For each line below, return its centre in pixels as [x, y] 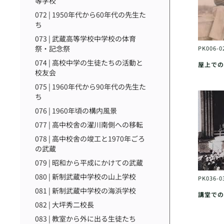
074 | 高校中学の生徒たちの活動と [89, 62]
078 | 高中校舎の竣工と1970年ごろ [90, 138]
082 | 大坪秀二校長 [64, 204]
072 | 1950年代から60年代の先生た [90, 14]
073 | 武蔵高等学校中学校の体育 [85, 38]
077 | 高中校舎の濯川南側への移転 [89, 124]
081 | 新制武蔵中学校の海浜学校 [85, 190]
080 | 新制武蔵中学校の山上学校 [85, 176]
